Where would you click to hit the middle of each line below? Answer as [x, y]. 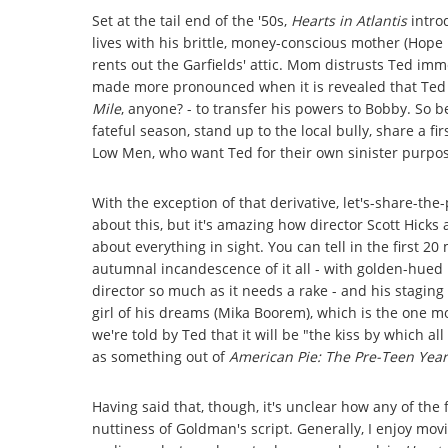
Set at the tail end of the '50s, [191, 20]
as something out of [160, 356]
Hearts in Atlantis [349, 20]
